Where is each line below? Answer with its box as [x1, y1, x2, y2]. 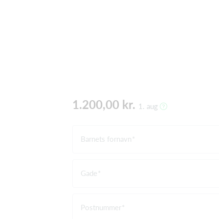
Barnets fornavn [81, 134, 131, 143]
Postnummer [81, 202, 121, 212]
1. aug [138, 101, 160, 110]
